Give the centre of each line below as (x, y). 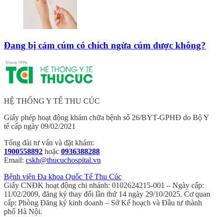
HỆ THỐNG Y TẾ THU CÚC (52, 101)
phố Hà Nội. (23, 211)
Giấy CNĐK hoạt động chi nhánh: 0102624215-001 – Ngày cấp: (104, 185)
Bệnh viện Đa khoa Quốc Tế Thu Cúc (63, 176)
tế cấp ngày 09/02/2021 (40, 126)
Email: (15, 160)
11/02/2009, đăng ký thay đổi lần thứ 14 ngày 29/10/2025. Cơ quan (107, 194)
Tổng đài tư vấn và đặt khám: (49, 142)
